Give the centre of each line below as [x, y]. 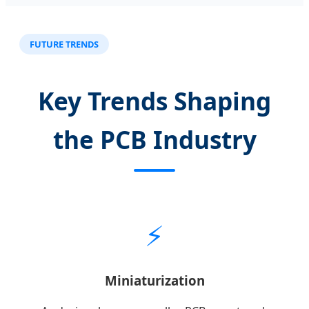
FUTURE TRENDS [64, 44]
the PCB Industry [154, 140]
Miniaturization [154, 280]
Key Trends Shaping [154, 101]
